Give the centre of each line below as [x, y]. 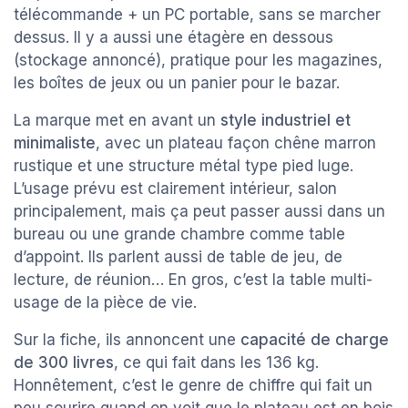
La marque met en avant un [117, 120]
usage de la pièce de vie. [105, 302]
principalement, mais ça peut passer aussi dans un [199, 211]
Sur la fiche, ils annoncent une [127, 339]
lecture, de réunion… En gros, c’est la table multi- [193, 279]
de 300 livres [64, 362]
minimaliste [55, 143]
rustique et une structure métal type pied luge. [184, 165]
